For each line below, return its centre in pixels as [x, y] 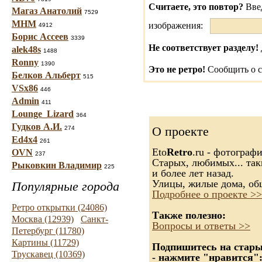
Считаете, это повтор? [196, 7]
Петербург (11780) [48, 231]
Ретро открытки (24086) [59, 207]
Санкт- [94, 219]
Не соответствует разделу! [204, 48]
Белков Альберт [46, 75]
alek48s [26, 49]
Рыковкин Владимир [57, 165]
